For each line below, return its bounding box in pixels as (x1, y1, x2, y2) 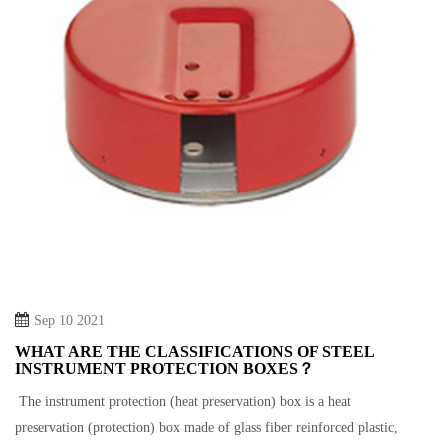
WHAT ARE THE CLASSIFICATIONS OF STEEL (15, 343, 374, 360)
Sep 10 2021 (34, 313, 105, 328)
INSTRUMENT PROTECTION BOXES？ (15, 360, 314, 377)
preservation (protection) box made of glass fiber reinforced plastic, (15, 420, 398, 435)
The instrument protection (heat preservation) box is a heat (15, 394, 351, 409)
